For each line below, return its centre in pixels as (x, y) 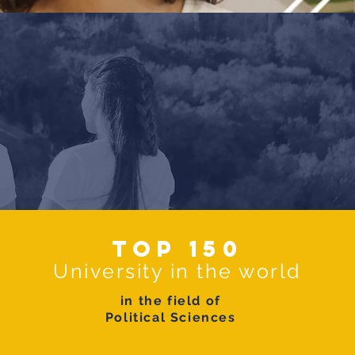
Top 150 (177, 249)
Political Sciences (170, 317)
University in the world (177, 271)
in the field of (170, 301)
